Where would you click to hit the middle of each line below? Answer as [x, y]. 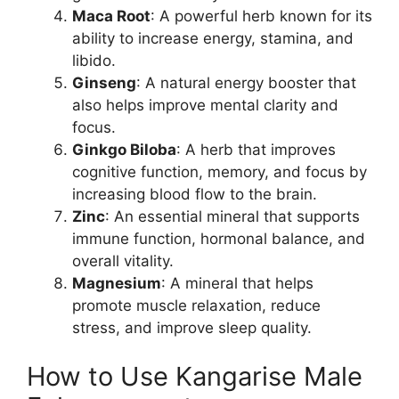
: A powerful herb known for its [261, 16]
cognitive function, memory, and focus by [220, 171]
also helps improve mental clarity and [205, 105]
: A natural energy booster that [246, 82]
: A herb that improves [256, 149]
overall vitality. [123, 261]
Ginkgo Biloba [124, 149]
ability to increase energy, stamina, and [213, 38]
